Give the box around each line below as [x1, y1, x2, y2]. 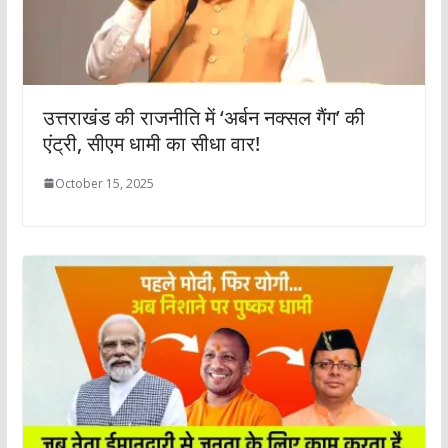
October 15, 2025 [54, 174, 154, 192]
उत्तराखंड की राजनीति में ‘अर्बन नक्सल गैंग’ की [42, 103, 365, 131]
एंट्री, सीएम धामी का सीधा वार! [42, 129, 260, 157]
